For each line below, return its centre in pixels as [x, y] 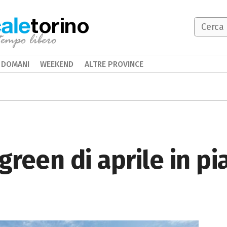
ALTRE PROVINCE [114, 64]
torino [60, 25]
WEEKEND [57, 64]
